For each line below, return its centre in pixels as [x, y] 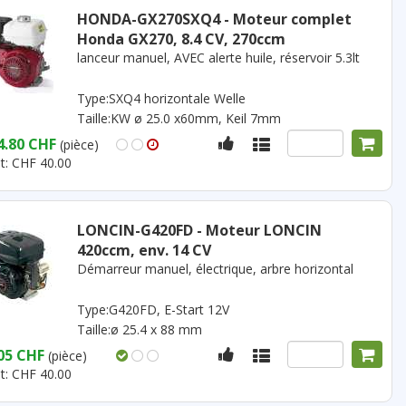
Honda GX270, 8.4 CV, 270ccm [181, 39]
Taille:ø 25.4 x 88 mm [139, 329]
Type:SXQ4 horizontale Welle [161, 98]
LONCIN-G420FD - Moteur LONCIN [199, 230]
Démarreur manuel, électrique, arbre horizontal [215, 269]
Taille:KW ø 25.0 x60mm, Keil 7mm [179, 118]
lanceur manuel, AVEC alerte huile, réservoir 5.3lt [218, 58]
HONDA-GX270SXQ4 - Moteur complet [214, 19]
